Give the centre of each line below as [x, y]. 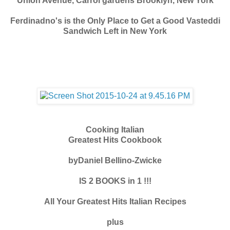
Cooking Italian [115, 129]
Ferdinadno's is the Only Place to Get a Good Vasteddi [115, 21]
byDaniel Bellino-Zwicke [115, 160]
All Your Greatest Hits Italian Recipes [115, 201]
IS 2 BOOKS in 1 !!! [115, 181]
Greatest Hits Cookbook [115, 140]
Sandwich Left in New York [115, 31]
